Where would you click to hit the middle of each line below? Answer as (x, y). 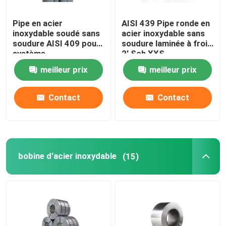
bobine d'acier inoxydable (67, 156)
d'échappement (43, 64)
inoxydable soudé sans (56, 34)
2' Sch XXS (143, 54)
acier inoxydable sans (163, 34)
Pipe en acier (38, 23)
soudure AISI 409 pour (56, 44)
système (29, 54)
